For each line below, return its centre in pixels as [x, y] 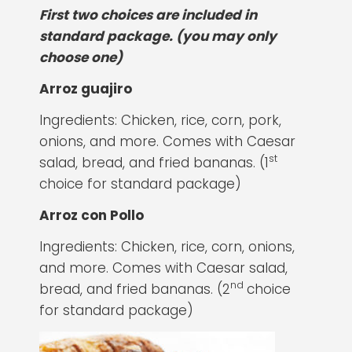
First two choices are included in [148, 15]
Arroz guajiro [86, 88]
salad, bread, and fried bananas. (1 [154, 162]
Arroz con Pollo [92, 215]
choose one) [81, 57]
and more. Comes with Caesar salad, [163, 268]
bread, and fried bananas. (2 [135, 289]
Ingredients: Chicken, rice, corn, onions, [167, 246]
